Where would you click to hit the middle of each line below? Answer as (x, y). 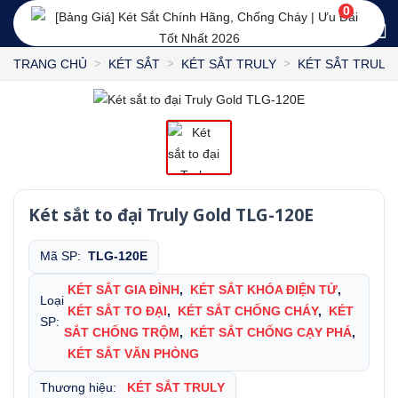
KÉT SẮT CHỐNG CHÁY (248, 312)
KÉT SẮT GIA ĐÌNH (123, 291)
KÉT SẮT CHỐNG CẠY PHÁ (271, 333)
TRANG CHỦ (50, 64)
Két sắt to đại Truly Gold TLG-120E (171, 215)
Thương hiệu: (82, 388)
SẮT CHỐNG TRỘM (122, 333)
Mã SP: (64, 257)
